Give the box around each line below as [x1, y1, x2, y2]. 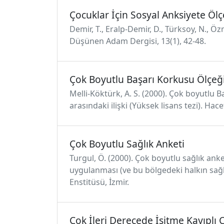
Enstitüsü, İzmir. [69, 176, 129, 187]
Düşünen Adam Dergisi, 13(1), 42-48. [69, 35, 206, 46]
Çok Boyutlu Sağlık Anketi [69, 137, 184, 150]
